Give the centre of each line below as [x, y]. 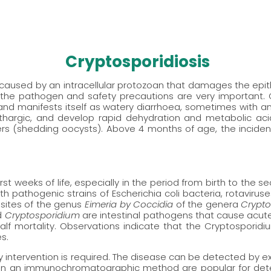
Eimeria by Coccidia [129, 204]
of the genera [207, 204]
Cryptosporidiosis [137, 61]
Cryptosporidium [42, 215]
